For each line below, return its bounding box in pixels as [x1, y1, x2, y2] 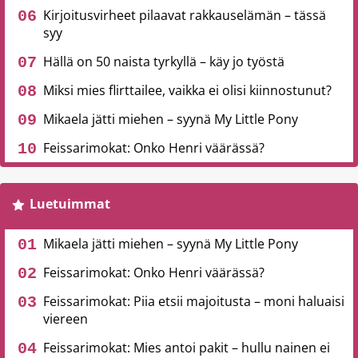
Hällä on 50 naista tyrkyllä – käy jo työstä [43, 53, 284, 70]
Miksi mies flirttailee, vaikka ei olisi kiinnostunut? [43, 82, 332, 99]
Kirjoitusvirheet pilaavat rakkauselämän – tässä [43, 6, 326, 24]
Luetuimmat [29, 195, 110, 213]
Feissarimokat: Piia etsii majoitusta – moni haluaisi [43, 292, 344, 310]
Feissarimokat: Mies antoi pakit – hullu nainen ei [43, 339, 330, 356]
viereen [43, 310, 88, 328]
